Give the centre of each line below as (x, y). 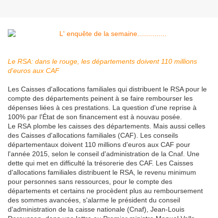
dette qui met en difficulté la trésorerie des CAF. (82, 163)
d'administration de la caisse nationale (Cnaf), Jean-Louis (96, 209)
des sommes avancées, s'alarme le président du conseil (94, 200)
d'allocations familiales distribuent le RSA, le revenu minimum (102, 173)
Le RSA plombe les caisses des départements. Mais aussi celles (107, 126)
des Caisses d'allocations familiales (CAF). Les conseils (93, 136)
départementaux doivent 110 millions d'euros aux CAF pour (99, 145)
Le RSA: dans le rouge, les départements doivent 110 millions (102, 62)
